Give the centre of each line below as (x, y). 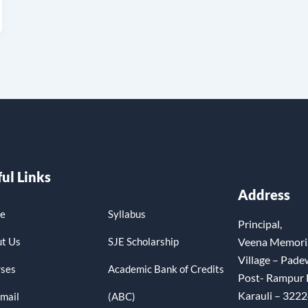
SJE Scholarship (143, 241)
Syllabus (126, 213)
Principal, (260, 223)
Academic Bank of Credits (166, 268)
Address (264, 194)
